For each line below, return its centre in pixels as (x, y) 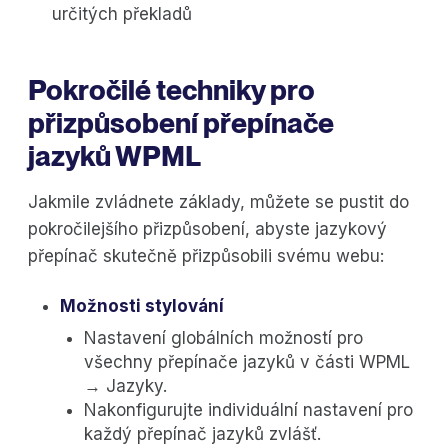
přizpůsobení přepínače (181, 123)
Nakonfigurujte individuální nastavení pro (248, 410)
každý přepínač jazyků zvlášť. (202, 434)
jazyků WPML (114, 156)
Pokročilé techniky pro (171, 90)
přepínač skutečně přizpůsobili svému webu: (206, 256)
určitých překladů (122, 14)
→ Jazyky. (125, 386)
